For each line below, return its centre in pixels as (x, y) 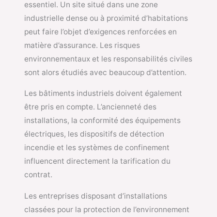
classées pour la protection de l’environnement (107, 209)
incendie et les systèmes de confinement (97, 148)
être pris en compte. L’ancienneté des (90, 107)
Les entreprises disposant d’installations (96, 196)
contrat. (38, 175)
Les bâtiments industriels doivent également (103, 93)
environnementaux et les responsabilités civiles (108, 59)
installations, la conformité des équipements (102, 121)
